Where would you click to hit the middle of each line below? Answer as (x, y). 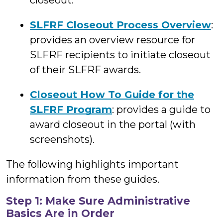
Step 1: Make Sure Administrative (98, 201)
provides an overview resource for (112, 40)
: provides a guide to (161, 110)
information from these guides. (83, 179)
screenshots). (62, 139)
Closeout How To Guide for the (112, 95)
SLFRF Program (71, 110)
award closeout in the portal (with (113, 124)
